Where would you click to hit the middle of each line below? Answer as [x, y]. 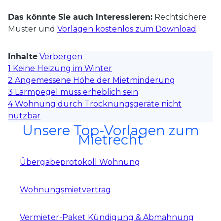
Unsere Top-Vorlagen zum [110, 130]
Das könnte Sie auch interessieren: [80, 17]
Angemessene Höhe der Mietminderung [95, 80]
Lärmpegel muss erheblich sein [76, 92]
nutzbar [24, 115]
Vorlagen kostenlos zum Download [127, 29]
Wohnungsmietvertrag [65, 189]
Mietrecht [110, 140]
